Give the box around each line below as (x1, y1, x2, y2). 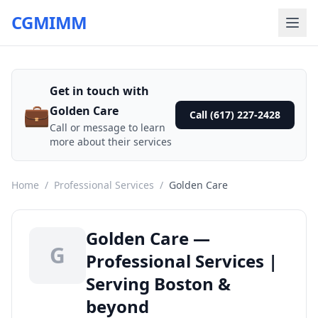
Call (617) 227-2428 (190, 108, 280, 121)
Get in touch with (50, 83, 149, 99)
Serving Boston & (86, 272, 231, 295)
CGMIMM (11, 11, 87, 34)
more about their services (50, 135, 172, 148)
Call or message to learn (50, 121, 165, 134)
